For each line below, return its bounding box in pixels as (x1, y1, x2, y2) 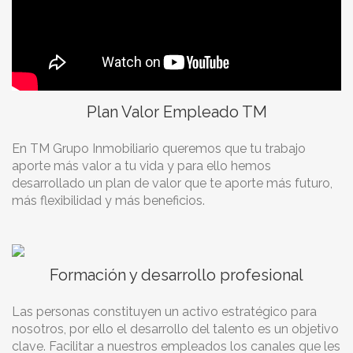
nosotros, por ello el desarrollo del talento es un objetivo (12, 321, 339, 336)
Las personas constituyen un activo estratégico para (12, 304, 317, 319)
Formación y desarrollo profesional (50, 266, 303, 284)
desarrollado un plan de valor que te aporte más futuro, (12, 176, 333, 191)
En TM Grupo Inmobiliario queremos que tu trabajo (12, 141, 306, 156)
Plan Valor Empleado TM (86, 102, 267, 121)
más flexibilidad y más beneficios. (12, 193, 205, 208)
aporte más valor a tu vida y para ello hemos (12, 158, 271, 173)
